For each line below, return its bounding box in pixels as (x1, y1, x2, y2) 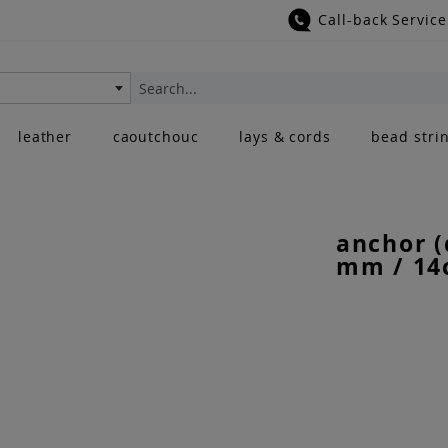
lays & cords (239, 127, 332, 146)
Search (127, 98, 174, 117)
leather (17, 127, 73, 146)
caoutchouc (112, 127, 199, 146)
